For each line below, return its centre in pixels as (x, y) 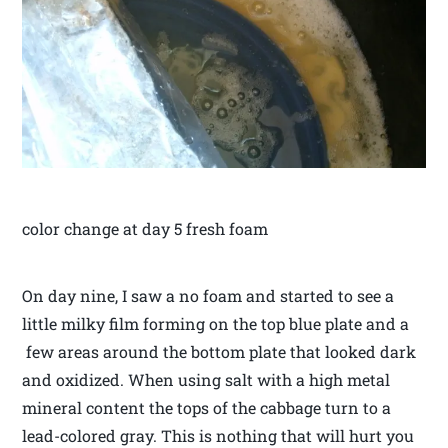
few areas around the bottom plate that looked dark (219, 352)
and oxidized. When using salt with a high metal (206, 380)
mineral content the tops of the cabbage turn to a (207, 408)
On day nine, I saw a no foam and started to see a (208, 296)
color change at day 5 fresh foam (145, 229)
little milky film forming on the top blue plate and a (216, 324)
